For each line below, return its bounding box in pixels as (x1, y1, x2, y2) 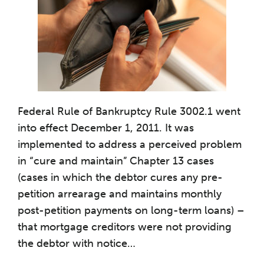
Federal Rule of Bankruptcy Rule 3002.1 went (18, 105, 240, 118)
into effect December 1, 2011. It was (18, 121, 194, 134)
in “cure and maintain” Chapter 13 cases (18, 154, 214, 167)
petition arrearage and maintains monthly (18, 187, 222, 200)
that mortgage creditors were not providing (18, 220, 232, 233)
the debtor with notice (18, 237, 127, 250)
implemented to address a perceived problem (18, 138, 242, 151)
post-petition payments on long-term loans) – (18, 204, 245, 217)
